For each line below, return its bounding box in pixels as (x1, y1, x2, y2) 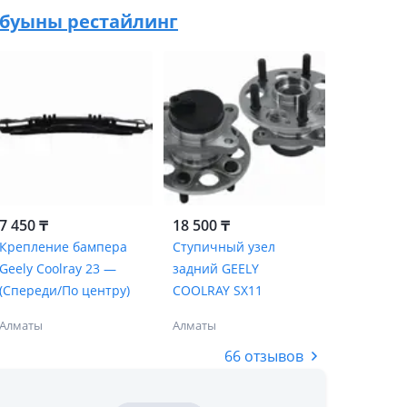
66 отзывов (224, 346, 303, 366)
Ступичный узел (172, 238, 275, 255)
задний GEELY (172, 260, 259, 277)
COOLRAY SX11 (172, 282, 263, 299)
